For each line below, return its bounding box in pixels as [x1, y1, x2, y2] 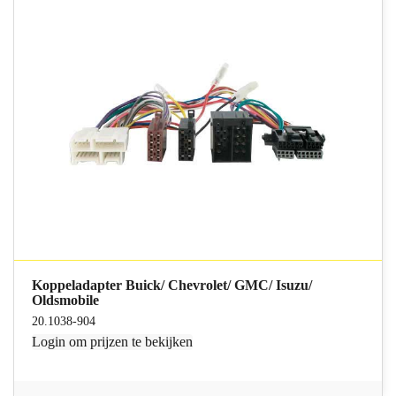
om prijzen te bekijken [65, 333, 194, 349]
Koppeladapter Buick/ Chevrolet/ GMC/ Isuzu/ [32, 277, 313, 293]
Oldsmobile [32, 292, 100, 308]
